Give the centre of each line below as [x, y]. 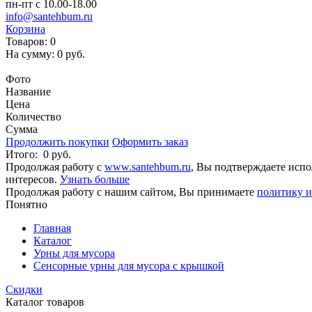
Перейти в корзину [51, 67]
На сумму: [30, 54]
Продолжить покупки [57, 142]
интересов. [33, 179]
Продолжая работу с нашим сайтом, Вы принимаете [131, 192]
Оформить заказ [150, 142]
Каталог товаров [45, 302]
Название [28, 92]
